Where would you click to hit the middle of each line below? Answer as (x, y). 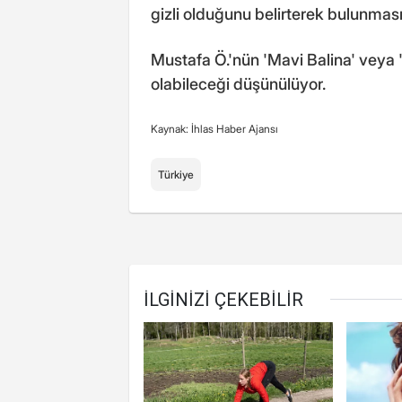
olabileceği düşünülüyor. (238, 84)
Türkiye (176, 175)
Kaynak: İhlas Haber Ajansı (214, 129)
